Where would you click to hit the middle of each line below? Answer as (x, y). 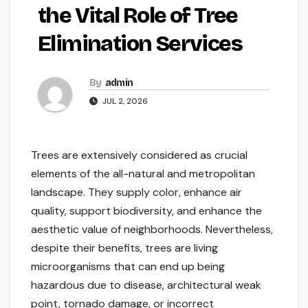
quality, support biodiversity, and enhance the (146, 211)
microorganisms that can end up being (128, 267)
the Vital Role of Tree (138, 16)
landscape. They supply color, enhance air (136, 192)
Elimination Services (140, 44)
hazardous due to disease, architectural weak (146, 285)
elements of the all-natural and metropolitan (143, 174)
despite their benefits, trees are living (124, 248)
